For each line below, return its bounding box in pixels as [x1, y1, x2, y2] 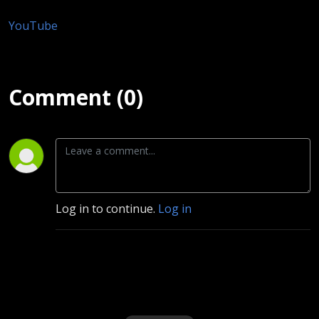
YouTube [9, 17, 58, 33]
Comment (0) [9, 82, 143, 112]
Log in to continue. [56, 200, 158, 216]
